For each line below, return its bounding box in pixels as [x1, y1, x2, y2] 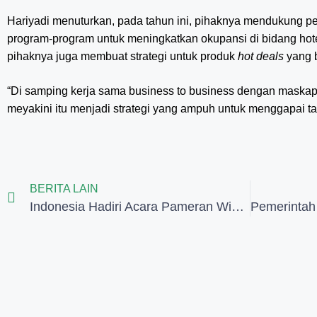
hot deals [238, 50, 284, 62]
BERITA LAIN [30, 182, 98, 195]
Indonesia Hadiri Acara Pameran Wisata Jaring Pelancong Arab [231, 199, 244, 214]
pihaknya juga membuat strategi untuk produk [7, 50, 238, 62]
